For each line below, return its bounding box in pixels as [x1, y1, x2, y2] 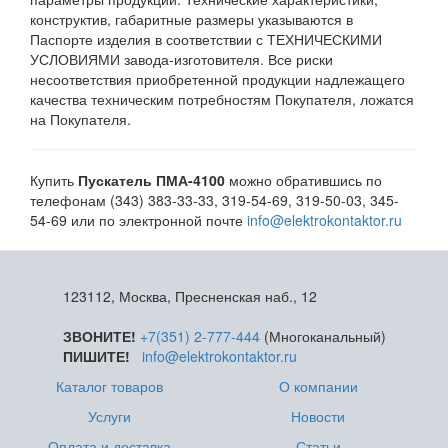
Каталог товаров [55, 375, 163, 396]
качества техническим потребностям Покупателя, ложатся [30, 88, 414, 109]
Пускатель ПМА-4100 [78, 169, 225, 190]
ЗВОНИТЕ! [62, 325, 136, 346]
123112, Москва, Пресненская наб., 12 [62, 285, 317, 306]
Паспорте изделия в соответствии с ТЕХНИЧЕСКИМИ [30, 28, 382, 49]
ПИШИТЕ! [62, 345, 130, 366]
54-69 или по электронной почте [30, 209, 247, 230]
